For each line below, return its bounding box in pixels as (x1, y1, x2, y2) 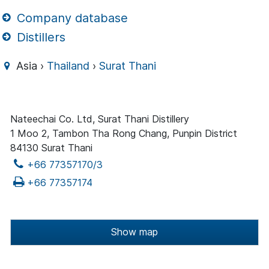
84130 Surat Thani (10, 142, 92, 154)
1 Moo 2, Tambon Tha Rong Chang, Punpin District (10, 127, 237, 140)
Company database (13, 10, 128, 25)
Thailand (47, 59, 90, 73)
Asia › (13, 59, 47, 73)
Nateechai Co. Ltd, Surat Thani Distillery (10, 113, 189, 125)
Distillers (13, 29, 66, 44)
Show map (111, 226, 158, 238)
